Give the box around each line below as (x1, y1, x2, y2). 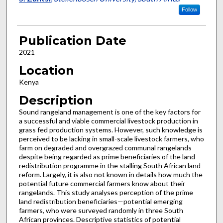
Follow (181, 6, 197, 13)
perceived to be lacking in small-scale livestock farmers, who (18, 134, 204, 143)
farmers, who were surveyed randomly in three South (18, 206, 183, 215)
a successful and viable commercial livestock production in (18, 116, 198, 125)
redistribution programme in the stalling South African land (18, 161, 201, 170)
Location (18, 63, 74, 78)
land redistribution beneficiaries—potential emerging (18, 197, 183, 206)
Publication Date (18, 33, 126, 48)
